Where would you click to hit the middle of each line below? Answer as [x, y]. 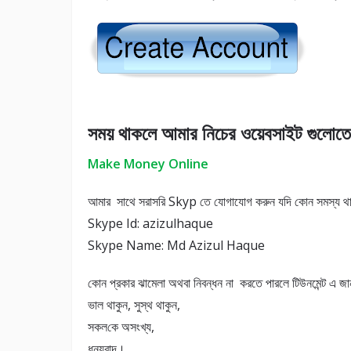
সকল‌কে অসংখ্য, [121, 327]
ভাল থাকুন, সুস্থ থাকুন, [134, 305]
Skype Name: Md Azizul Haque [176, 246]
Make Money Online [148, 164]
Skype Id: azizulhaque [150, 224]
